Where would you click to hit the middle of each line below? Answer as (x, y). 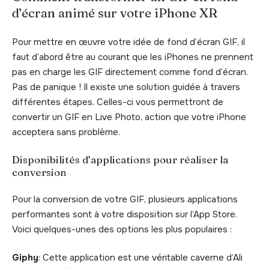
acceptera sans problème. (66, 132)
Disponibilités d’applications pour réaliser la (120, 160)
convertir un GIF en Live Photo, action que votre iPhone (129, 117)
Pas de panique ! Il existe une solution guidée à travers (126, 87)
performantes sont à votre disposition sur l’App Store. (125, 214)
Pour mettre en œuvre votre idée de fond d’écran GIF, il (128, 42)
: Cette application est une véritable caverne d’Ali (141, 258)
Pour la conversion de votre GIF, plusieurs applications (125, 199)
